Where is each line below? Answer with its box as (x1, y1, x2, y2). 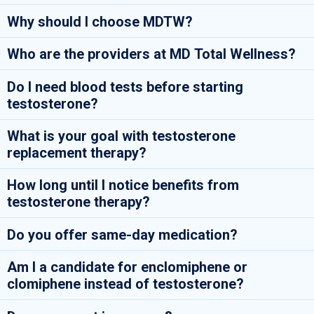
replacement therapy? (7, 144, 146, 161)
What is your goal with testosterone (7, 127, 235, 144)
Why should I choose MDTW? (7, 13, 193, 30)
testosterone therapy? (7, 193, 150, 211)
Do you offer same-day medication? (7, 226, 238, 243)
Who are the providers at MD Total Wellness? (7, 46, 296, 63)
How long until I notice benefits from (7, 177, 239, 194)
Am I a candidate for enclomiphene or (7, 259, 247, 276)
